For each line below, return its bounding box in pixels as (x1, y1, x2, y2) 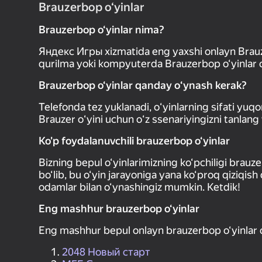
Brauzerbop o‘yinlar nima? (39, 23, 164, 36)
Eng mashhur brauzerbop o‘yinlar (39, 202, 199, 215)
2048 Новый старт (62, 245, 150, 258)
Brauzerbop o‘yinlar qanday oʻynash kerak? (39, 78, 246, 91)
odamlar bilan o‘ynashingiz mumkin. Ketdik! (39, 180, 240, 193)
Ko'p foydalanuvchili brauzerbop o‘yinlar (39, 134, 230, 147)
